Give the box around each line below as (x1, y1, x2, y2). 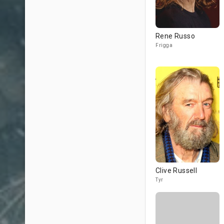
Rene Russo (155, 32, 195, 40)
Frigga (155, 42, 172, 48)
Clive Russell (155, 166, 197, 174)
